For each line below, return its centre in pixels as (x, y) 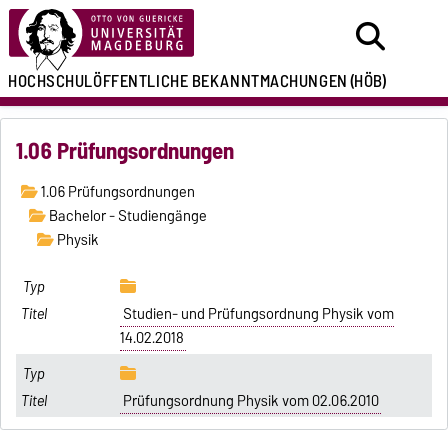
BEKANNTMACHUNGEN (269, 81)
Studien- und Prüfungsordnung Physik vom (258, 314)
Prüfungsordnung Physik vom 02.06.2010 (250, 400)
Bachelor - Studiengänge (126, 216)
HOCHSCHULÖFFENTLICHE (98, 81)
